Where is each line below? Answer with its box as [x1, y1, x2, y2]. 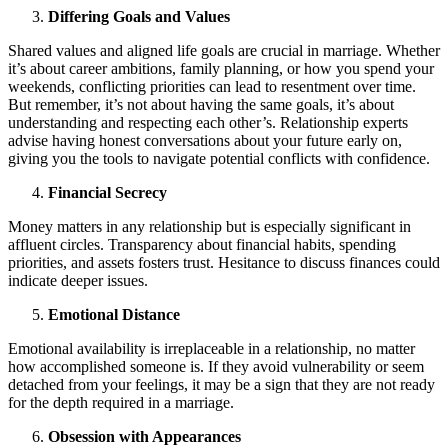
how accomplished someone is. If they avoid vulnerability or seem [8, 358, 424, 375]
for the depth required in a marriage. [8, 394, 234, 411]
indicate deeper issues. [8, 272, 148, 289]
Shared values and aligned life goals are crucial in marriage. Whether [8, 42, 440, 59]
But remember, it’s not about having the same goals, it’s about [8, 96, 394, 113]
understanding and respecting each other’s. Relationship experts [8, 114, 408, 131]
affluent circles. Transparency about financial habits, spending [8, 236, 396, 253]
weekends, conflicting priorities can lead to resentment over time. [8, 78, 416, 95]
